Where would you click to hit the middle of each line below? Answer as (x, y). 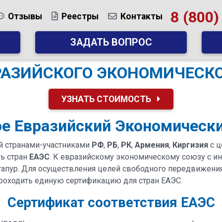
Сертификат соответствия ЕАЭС (111, 202)
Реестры (80, 16)
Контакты (141, 16)
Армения (152, 145)
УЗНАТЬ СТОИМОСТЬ (107, 99)
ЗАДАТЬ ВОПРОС (111, 42)
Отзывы (25, 16)
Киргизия (190, 145)
